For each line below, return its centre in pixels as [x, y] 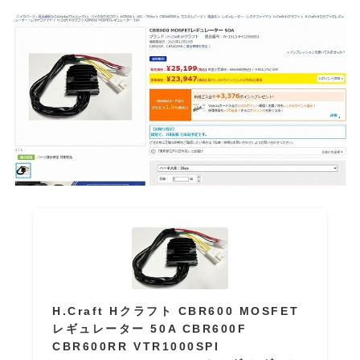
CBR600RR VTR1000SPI [136, 347]
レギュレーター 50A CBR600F [149, 329]
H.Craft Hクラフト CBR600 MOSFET [176, 311]
